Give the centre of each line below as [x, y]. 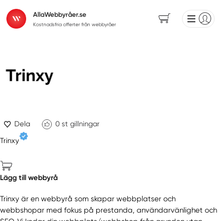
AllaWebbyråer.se [59, 15]
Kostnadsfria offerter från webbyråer [74, 25]
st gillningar [80, 124]
